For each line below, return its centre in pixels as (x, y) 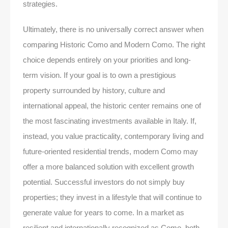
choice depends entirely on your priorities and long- (107, 60)
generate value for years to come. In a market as (104, 212)
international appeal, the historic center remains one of (112, 105)
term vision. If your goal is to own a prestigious (99, 75)
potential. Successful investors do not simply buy (104, 182)
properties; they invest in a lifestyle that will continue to (112, 197)
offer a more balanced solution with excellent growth (108, 166)
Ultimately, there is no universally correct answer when (113, 29)
